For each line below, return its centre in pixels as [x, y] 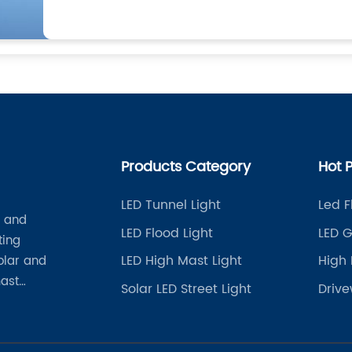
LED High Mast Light [181, 261]
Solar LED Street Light [186, 289]
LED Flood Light [167, 233]
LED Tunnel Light [170, 205]
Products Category [185, 167]
